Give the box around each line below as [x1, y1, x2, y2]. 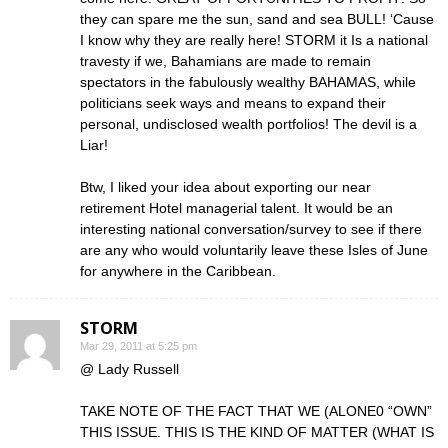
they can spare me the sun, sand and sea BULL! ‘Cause [80, 11, 434, 27]
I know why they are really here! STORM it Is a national [80, 32, 428, 48]
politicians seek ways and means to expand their [80, 95, 386, 111]
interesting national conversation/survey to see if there [80, 221, 422, 237]
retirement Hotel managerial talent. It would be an [80, 200, 393, 216]
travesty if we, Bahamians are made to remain [80, 53, 371, 69]
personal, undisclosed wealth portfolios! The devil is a [80, 116, 417, 132]
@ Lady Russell [80, 361, 179, 377]
